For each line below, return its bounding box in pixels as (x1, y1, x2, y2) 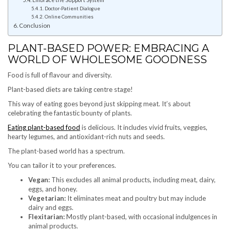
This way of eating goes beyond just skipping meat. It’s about (8, 100, 190, 108)
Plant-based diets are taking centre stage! (8, 85, 133, 94)
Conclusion (19, 22, 51, 29)
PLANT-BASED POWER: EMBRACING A (8, 42, 209, 55)
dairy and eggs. (28, 203, 73, 212)
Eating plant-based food (8, 123, 80, 132)
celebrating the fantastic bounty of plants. (8, 109, 132, 118)
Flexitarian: (28, 213, 65, 221)
